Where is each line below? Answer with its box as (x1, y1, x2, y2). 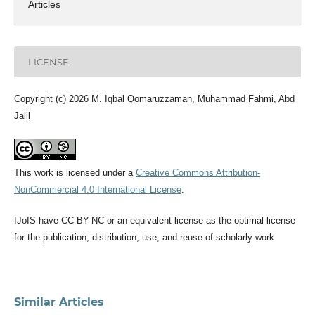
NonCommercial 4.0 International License (13, 184, 181, 195)
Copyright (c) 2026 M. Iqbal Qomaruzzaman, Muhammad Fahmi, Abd (13, 94, 295, 105)
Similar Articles (13, 295, 104, 309)
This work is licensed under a (13, 167, 136, 179)
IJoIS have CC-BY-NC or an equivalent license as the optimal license (13, 215, 295, 226)
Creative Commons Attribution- (135, 167, 260, 179)
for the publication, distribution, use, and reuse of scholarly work (13, 232, 274, 243)
